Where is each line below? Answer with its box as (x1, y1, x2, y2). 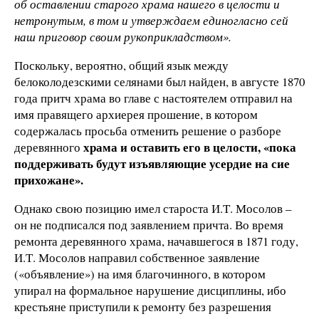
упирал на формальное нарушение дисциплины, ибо (14, 281, 286, 298)
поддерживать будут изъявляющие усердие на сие (14, 154, 290, 172)
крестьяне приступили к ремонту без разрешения (14, 298, 271, 315)
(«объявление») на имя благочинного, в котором (14, 265, 266, 282)
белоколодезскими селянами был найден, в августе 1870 (14, 73, 305, 90)
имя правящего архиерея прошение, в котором (14, 105, 258, 122)
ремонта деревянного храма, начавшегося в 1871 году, (14, 232, 298, 249)
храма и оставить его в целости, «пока (83, 137, 296, 156)
